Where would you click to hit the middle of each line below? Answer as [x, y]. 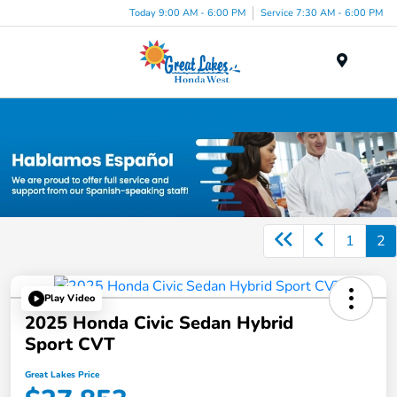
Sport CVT [70, 344]
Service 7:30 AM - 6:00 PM [322, 12]
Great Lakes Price [62, 374]
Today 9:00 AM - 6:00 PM [187, 12]
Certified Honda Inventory [198, 115]
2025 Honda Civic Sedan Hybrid [159, 323]
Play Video [70, 299]
